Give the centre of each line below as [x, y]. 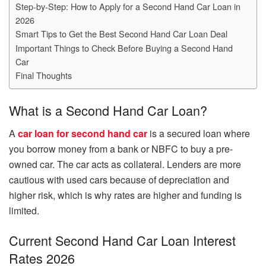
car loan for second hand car [83, 133]
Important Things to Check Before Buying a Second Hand [124, 47]
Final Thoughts [44, 75]
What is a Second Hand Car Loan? [108, 110]
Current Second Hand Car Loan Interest [122, 240]
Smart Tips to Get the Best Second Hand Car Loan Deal [121, 33]
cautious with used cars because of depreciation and [119, 180]
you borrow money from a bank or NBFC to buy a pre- [121, 149]
